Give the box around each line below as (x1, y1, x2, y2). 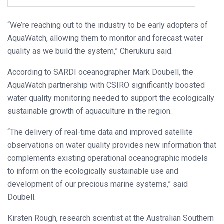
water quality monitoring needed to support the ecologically (7, 93, 214, 103)
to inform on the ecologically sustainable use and (7, 166, 178, 176)
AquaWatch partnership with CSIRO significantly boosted (7, 80, 205, 90)
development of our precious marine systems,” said (7, 179, 188, 189)
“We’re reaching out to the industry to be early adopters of (7, 20, 208, 30)
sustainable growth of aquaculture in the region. (7, 106, 172, 116)
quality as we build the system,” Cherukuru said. (7, 46, 173, 56)
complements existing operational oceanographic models (7, 153, 208, 163)
